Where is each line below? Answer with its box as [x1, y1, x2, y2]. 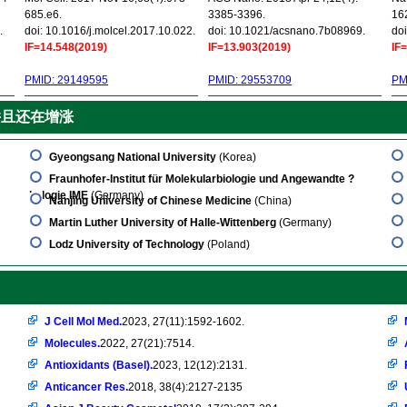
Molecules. [45, 337, 100, 350]
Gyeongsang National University [49, 151, 216, 164]
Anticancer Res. [45, 381, 128, 393]
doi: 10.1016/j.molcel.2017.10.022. [25, 25, 195, 37]
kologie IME [29, 189, 88, 202]
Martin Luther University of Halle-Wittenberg [49, 216, 276, 229]
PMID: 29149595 [25, 74, 108, 86]
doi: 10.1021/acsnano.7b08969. [208, 25, 365, 37]
